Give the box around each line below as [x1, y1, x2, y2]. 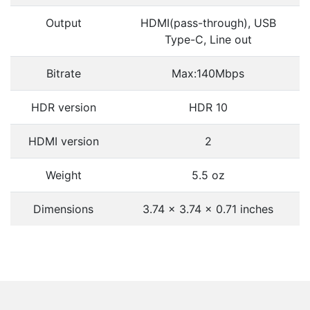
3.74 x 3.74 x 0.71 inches [143, 201, 273, 216]
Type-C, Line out [164, 32, 252, 46]
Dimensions [33, 201, 93, 216]
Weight [45, 167, 82, 182]
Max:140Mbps [172, 66, 244, 80]
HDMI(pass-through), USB [140, 15, 276, 30]
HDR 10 [188, 100, 228, 114]
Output [45, 15, 82, 30]
